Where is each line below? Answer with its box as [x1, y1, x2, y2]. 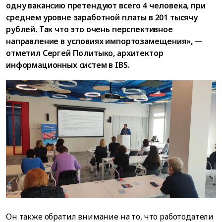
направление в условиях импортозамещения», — [6, 35, 203, 47]
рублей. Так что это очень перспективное [6, 23, 173, 35]
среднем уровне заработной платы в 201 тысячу [6, 11, 198, 23]
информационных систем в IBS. [6, 59, 130, 70]
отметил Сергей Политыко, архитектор [6, 47, 164, 58]
